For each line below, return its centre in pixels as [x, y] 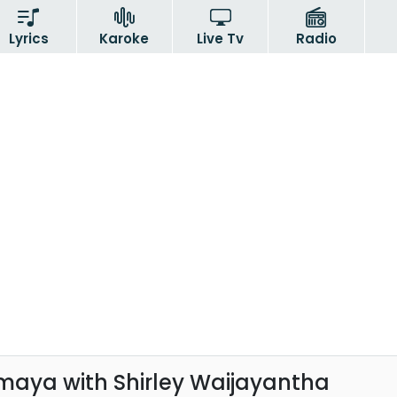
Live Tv [221, 39]
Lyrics [28, 39]
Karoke [125, 39]
